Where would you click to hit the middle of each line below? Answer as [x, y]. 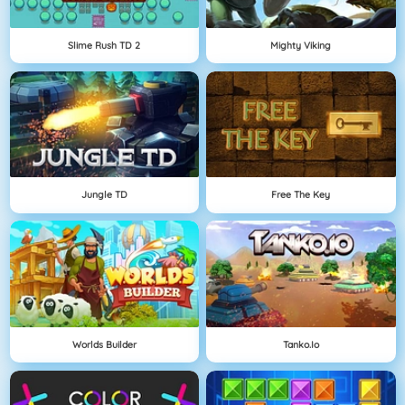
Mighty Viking [301, 45]
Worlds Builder [104, 344]
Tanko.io [301, 344]
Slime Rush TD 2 [104, 45]
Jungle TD [104, 195]
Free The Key [301, 195]
